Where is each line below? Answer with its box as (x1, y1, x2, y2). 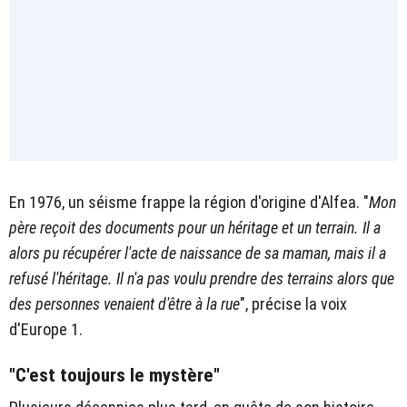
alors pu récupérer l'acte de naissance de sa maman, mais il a (9, 243, 386, 263)
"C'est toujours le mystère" (9, 363, 220, 386)
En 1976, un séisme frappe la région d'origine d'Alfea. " (9, 192, 369, 212)
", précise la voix (240, 293, 347, 313)
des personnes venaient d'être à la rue (9, 293, 240, 313)
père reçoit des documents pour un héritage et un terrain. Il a (9, 217, 381, 237)
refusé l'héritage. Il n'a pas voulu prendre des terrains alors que (9, 268, 394, 288)
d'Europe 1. (9, 319, 83, 339)
